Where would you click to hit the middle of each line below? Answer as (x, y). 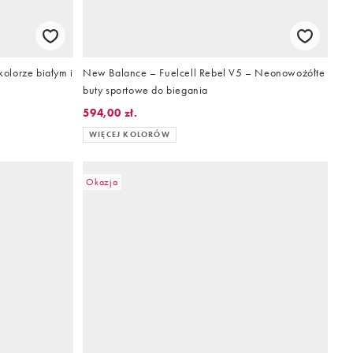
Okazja (102, 182)
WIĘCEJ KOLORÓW (130, 134)
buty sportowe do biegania (145, 89)
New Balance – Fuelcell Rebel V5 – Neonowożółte (204, 72)
